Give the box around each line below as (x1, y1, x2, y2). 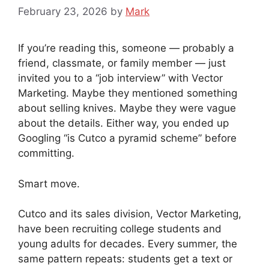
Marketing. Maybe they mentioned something (18, 87, 237, 100)
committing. (18, 147, 74, 160)
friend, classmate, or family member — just (18, 57, 226, 70)
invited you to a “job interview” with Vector (18, 72, 223, 85)
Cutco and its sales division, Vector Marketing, (18, 208, 241, 220)
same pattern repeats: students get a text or (18, 253, 232, 265)
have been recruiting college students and (18, 223, 222, 235)
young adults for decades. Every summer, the (18, 238, 237, 250)
